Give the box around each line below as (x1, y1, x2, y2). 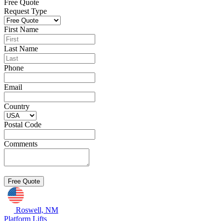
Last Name (4, 44, 38, 53)
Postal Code (4, 120, 41, 129)
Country (4, 102, 30, 110)
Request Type (4, 7, 47, 15)
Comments (4, 140, 37, 148)
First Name (4, 25, 38, 34)
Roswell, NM (16, 206, 58, 214)
